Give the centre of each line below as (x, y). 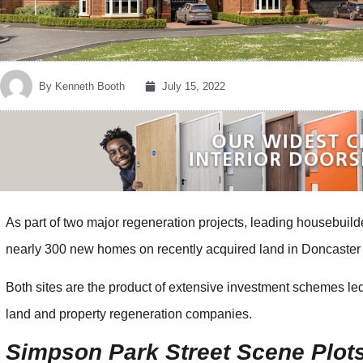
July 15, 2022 (194, 86)
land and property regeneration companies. (129, 314)
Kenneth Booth (88, 86)
